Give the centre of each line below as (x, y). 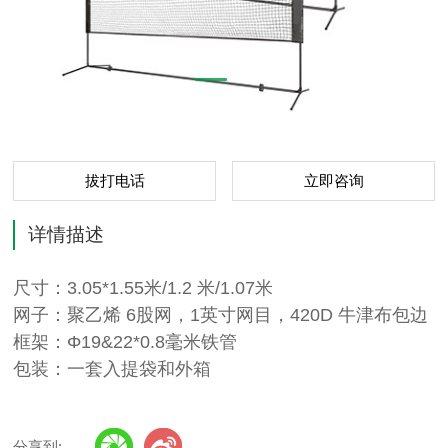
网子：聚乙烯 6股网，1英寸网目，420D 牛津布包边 (221, 315)
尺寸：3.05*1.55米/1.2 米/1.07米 (143, 288)
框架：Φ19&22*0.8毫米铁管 (125, 342)
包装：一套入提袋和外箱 (112, 369)
